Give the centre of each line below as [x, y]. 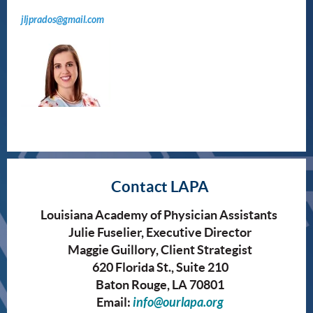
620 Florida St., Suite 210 [160, 267]
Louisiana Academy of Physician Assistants [160, 214]
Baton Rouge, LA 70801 [160, 284]
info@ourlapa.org [178, 302]
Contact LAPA [160, 186]
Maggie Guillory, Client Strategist [160, 249]
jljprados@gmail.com [63, 20]
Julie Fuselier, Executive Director [160, 232]
